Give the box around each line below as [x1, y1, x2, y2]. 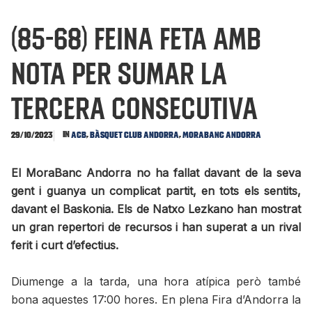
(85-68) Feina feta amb [11, 19, 261, 58]
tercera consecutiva [11, 88, 258, 127]
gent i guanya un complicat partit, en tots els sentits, [11, 184, 301, 198]
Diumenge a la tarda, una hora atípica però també [11, 274, 301, 289]
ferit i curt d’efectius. [11, 238, 118, 253]
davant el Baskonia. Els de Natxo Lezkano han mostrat [11, 202, 301, 217]
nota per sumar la [11, 54, 227, 93]
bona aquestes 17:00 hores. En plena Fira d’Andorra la [11, 292, 301, 307]
